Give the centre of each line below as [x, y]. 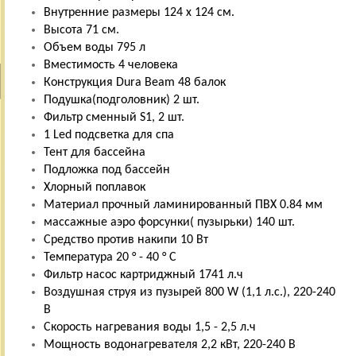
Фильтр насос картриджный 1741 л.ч [143, 275]
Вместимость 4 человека [111, 65]
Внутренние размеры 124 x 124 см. [139, 12]
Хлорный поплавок [95, 187]
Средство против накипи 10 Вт [126, 240]
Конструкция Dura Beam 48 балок [135, 82]
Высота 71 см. [81, 30]
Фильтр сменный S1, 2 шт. [114, 117]
